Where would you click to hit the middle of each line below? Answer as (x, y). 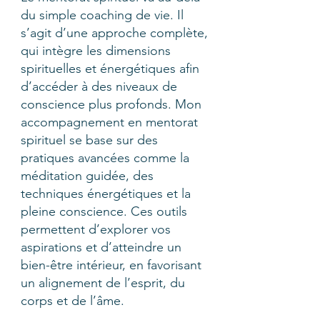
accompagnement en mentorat (109, 122)
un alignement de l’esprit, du (103, 283)
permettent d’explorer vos (96, 229)
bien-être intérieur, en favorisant (111, 265)
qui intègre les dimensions (96, 51)
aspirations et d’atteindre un (101, 247)
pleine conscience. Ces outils (104, 211)
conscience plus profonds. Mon (111, 104)
